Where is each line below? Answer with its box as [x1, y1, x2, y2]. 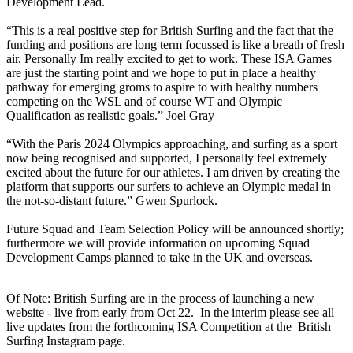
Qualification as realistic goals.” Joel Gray [6, 108, 217, 122]
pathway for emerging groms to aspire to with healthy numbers [6, 80, 318, 94]
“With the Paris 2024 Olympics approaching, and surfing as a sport [6, 136, 337, 150]
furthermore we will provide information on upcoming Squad [6, 236, 310, 250]
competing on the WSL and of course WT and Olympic [6, 94, 282, 108]
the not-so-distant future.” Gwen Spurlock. [6, 193, 221, 207]
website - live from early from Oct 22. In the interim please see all [6, 305, 334, 319]
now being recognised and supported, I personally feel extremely [6, 150, 327, 165]
